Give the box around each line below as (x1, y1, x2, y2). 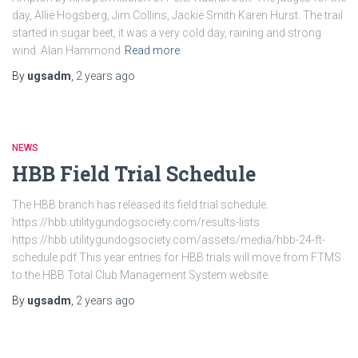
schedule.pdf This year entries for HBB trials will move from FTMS (12, 251, 341, 264)
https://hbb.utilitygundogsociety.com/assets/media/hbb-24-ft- (12, 233, 325, 246)
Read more (125, 44, 180, 57)
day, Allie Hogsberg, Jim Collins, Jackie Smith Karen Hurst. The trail (12, 9, 343, 22)
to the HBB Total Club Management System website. (12, 268, 270, 281)
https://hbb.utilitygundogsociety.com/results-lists (12, 216, 260, 229)
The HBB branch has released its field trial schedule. (12, 198, 268, 211)
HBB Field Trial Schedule (12, 161, 256, 187)
